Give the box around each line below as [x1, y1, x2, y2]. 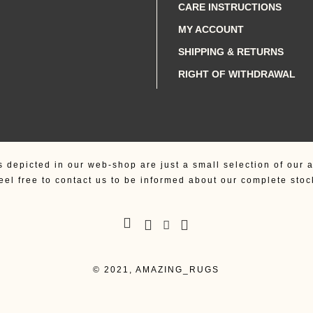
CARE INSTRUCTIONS [178, 1, 282, 13]
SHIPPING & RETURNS [178, 46, 284, 58]
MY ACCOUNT [178, 24, 244, 36]
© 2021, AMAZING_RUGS [93, 265, 220, 275]
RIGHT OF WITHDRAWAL [178, 68, 296, 80]
